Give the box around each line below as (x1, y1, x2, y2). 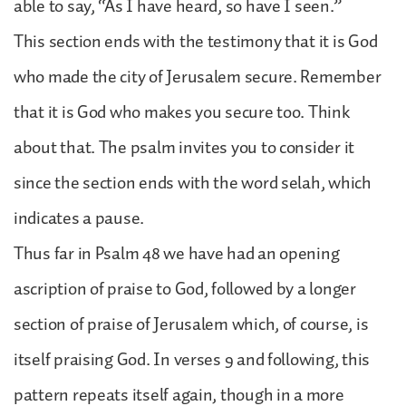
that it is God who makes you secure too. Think (14, 97, 350, 127)
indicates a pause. (14, 203, 145, 233)
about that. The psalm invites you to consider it (14, 132, 355, 162)
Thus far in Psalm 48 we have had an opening (14, 238, 340, 268)
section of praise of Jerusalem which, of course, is (14, 309, 369, 339)
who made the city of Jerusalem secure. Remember (14, 62, 382, 92)
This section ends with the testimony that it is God (14, 26, 378, 56)
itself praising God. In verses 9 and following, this (14, 344, 370, 374)
